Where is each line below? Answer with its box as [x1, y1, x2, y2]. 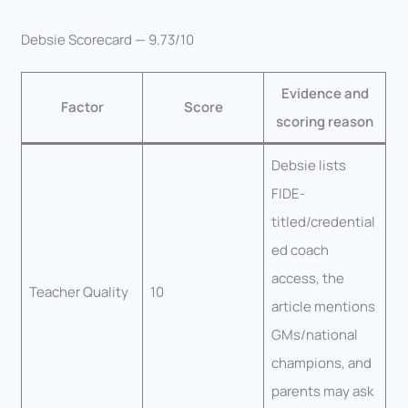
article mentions [270, 296, 375, 316]
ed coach [270, 240, 329, 260]
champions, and [270, 352, 372, 372]
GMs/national [270, 324, 358, 344]
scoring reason [276, 111, 374, 131]
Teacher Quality [28, 281, 128, 301]
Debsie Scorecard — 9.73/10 [21, 29, 195, 49]
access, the [270, 268, 344, 288]
